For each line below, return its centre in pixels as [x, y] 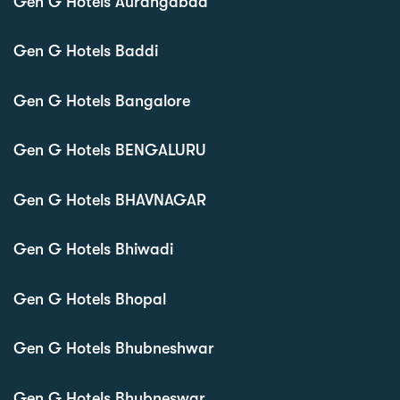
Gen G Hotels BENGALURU [110, 150]
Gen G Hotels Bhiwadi [93, 250]
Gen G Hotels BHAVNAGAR [110, 200]
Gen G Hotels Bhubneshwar [114, 349]
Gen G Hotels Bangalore [102, 100]
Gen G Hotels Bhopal [90, 299]
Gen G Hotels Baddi [86, 51]
